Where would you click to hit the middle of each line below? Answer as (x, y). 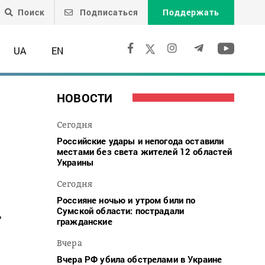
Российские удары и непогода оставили (140, 140)
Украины (75, 162)
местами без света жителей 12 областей (145, 151)
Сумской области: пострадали (121, 210)
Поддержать (191, 12)
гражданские (85, 221)
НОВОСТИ (85, 97)
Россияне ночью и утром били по (126, 200)
